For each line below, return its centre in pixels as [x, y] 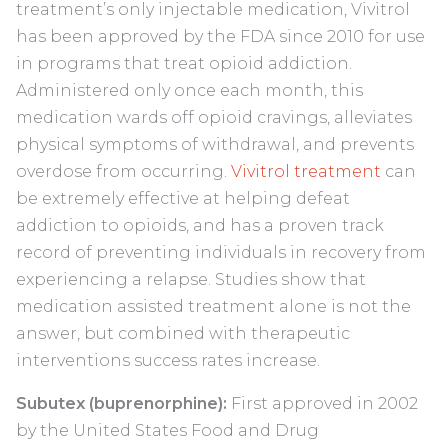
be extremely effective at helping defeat [183, 199]
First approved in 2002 [322, 404]
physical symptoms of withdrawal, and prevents [215, 145]
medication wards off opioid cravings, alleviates [214, 118]
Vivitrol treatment [306, 172]
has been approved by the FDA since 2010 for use [220, 37]
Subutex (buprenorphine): [121, 404]
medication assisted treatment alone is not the [213, 307]
